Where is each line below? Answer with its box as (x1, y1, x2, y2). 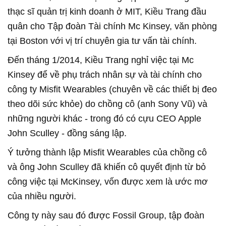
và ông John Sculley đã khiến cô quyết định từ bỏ (8, 161, 206, 172)
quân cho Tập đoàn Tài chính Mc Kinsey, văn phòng (8, 21, 217, 31)
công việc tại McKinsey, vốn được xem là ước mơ (8, 176, 208, 187)
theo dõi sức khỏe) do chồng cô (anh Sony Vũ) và (8, 98, 207, 109)
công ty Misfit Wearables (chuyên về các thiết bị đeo (8, 84, 217, 94)
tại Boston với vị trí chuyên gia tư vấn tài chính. (8, 35, 197, 46)
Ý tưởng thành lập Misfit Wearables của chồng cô (8, 147, 207, 157)
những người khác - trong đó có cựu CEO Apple (8, 113, 201, 124)
